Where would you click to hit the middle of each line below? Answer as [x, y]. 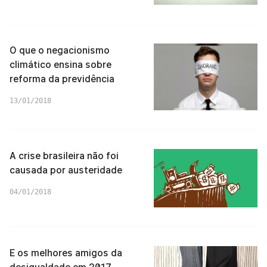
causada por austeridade [66, 170]
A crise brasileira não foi [64, 156]
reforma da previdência [62, 79]
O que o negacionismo [60, 50]
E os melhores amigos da [66, 253]
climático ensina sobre [60, 64]
